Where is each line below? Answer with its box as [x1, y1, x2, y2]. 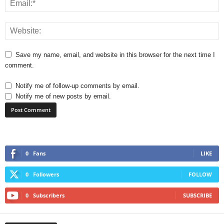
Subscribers [33, 191, 64, 199]
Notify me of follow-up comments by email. [15, 82, 139, 89]
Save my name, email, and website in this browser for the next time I [15, 51, 215, 58]
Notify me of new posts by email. [15, 92, 111, 100]
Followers [33, 170, 59, 178]
